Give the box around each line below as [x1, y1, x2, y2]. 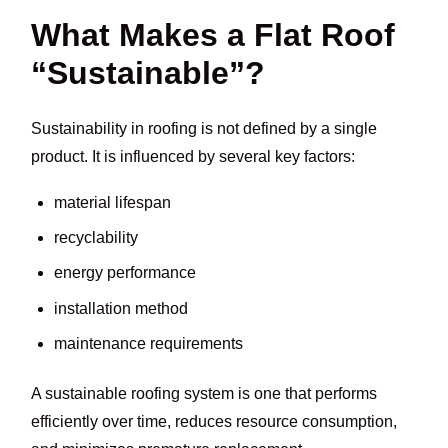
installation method [53, 299, 188, 317]
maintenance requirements [53, 334, 243, 352]
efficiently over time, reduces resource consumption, [31, 413, 398, 431]
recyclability [53, 229, 138, 247]
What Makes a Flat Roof [31, 17, 396, 54]
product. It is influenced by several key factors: [31, 147, 356, 165]
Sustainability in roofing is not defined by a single [31, 119, 378, 137]
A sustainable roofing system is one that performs [31, 385, 378, 403]
